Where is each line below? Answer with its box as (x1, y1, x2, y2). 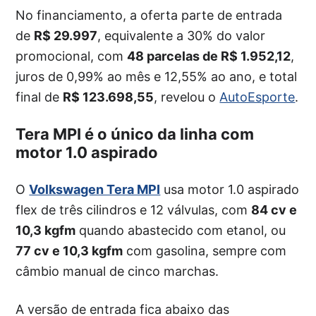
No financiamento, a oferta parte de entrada (16, 7, 283, 23)
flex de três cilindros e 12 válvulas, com (16, 202, 252, 217)
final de (16, 89, 63, 104)
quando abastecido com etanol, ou (75, 222, 286, 238)
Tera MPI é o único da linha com (16, 124, 255, 143)
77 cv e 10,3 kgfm (16, 243, 123, 258)
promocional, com (16, 48, 128, 63)
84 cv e (251, 202, 298, 217)
